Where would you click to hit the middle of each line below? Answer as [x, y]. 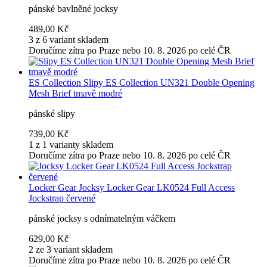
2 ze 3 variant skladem [71, 250]
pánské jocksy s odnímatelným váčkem [102, 219]
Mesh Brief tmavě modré [75, 94]
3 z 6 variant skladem [69, 40]
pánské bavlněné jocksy [73, 9]
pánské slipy [52, 114]
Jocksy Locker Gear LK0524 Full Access [157, 188]
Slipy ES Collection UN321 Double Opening [169, 83]
